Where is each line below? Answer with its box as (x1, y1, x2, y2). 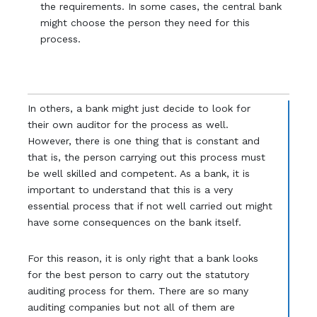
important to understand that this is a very (27, 183, 233, 195)
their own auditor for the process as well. (27, 118, 229, 130)
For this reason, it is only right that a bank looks (27, 252, 258, 264)
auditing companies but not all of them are (27, 301, 235, 313)
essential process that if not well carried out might (27, 200, 272, 212)
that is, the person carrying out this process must (27, 151, 265, 163)
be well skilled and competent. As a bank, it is (27, 167, 250, 179)
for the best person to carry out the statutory (27, 268, 249, 280)
